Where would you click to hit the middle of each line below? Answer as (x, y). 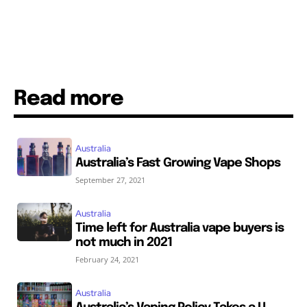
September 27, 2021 (110, 180)
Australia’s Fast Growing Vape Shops (177, 163)
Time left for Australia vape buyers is (179, 228)
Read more (69, 99)
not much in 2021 (123, 242)
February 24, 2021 (107, 259)
